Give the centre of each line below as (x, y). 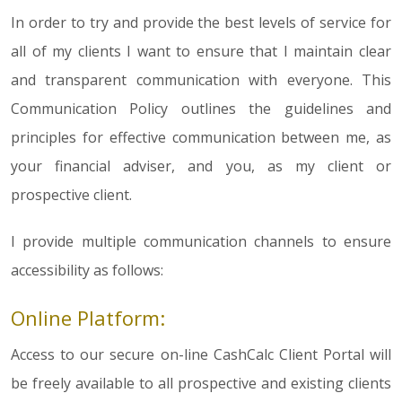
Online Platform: (88, 318)
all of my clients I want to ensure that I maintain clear (201, 52)
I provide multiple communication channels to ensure (201, 242)
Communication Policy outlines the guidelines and (201, 109)
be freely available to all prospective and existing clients (201, 384)
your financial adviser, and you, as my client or (201, 166)
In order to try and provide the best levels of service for (201, 23)
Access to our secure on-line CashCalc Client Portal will (201, 355)
